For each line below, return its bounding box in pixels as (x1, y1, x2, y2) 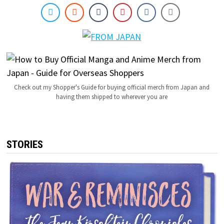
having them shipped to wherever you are (56, 92, 168, 101)
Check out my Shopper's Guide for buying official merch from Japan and (14, 83, 210, 92)
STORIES (6, 138, 43, 151)
